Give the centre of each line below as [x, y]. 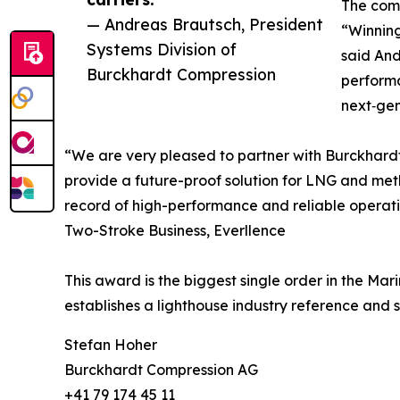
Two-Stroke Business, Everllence [175, 231]
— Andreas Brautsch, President [205, 25]
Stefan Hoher [111, 345]
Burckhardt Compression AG [161, 370]
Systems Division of [162, 50]
